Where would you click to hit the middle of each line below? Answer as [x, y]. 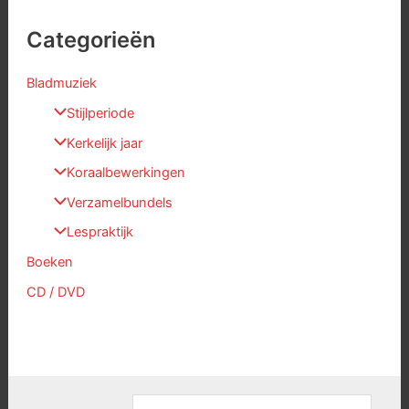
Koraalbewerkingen [126, 173]
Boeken [49, 262]
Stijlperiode [100, 113]
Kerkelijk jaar [104, 143]
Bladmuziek [61, 84]
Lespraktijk [100, 232]
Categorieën [90, 39]
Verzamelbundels [119, 202]
